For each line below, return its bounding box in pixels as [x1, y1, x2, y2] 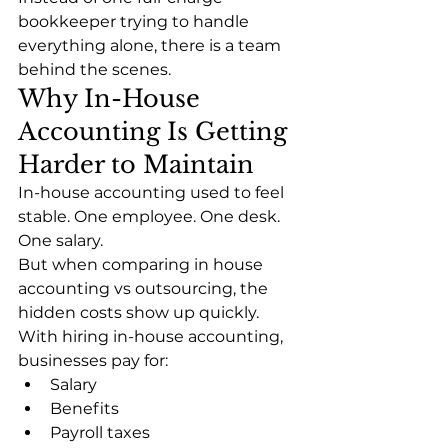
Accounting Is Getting [18, 117, 294, 147]
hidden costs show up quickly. [18, 303, 259, 323]
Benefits [50, 399, 119, 419]
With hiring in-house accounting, [18, 327, 287, 347]
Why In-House [18, 84, 207, 114]
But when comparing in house [18, 255, 267, 275]
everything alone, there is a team [18, 36, 285, 56]
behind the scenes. [18, 60, 171, 80]
